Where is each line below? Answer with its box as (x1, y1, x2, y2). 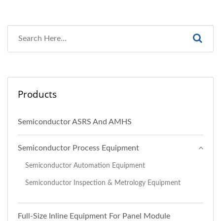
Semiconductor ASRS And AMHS (18, 117, 132, 126)
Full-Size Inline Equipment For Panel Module (18, 212, 170, 220)
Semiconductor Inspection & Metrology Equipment (25, 179, 181, 186)
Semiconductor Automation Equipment (25, 161, 145, 169)
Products (18, 87, 57, 101)
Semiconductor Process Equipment (18, 144, 139, 152)
